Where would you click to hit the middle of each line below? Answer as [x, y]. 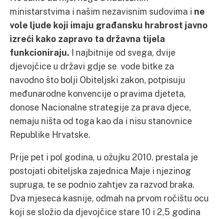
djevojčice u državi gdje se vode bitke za [92, 66]
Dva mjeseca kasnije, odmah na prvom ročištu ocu [109, 198]
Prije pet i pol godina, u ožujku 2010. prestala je [104, 157]
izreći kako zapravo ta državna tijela [88, 39]
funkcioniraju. [40, 52]
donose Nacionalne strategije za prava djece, [100, 107]
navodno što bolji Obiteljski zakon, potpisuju [98, 80]
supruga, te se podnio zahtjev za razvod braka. [102, 184]
